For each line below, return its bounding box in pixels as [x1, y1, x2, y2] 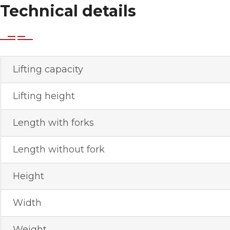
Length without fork [12, 144, 105, 156]
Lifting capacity [12, 64, 83, 75]
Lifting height [12, 90, 75, 102]
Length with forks [12, 117, 94, 129]
